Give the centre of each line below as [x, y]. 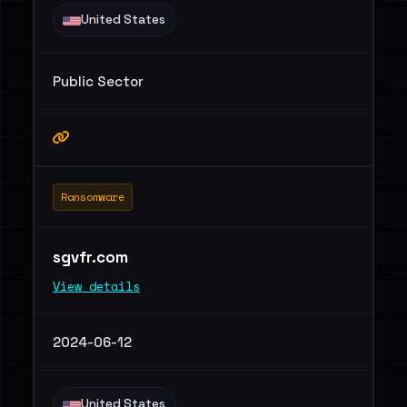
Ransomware [93, 197]
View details [96, 286]
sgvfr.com [92, 257]
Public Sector [98, 81]
